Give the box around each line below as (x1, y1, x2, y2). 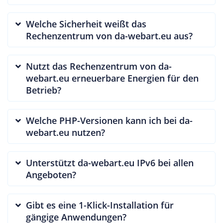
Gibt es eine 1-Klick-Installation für (26, 199, 174, 211)
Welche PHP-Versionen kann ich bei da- (26, 114, 193, 126)
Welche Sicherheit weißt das (26, 17, 146, 30)
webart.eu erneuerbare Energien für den (26, 72, 199, 84)
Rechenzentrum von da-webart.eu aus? (26, 29, 193, 42)
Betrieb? (26, 84, 61, 96)
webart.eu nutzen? (26, 126, 105, 138)
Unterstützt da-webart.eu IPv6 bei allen (26, 156, 194, 169)
